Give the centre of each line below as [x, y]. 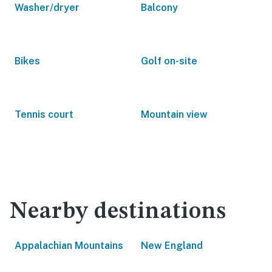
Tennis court [44, 114]
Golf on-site [169, 61]
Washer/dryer [47, 8]
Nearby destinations [118, 212]
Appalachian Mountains [69, 246]
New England [172, 246]
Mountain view [174, 114]
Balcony [159, 8]
